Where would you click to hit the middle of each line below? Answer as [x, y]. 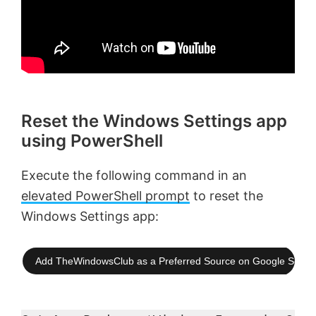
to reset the [226, 195]
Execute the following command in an [134, 175]
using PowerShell [92, 140]
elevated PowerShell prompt [105, 195]
